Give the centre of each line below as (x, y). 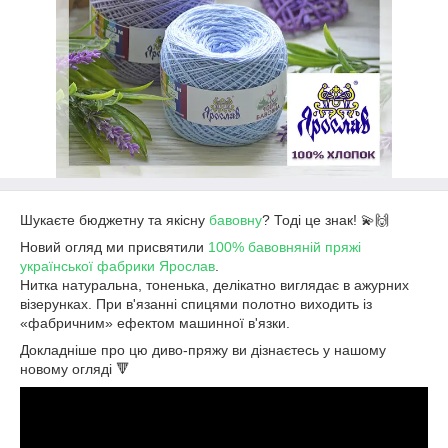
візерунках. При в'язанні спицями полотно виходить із (196, 304)
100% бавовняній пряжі (284, 247)
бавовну (235, 220)
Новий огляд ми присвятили (114, 247)
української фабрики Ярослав (117, 266)
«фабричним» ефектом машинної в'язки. (155, 323)
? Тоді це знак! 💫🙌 (325, 220)
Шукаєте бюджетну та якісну (114, 220)
